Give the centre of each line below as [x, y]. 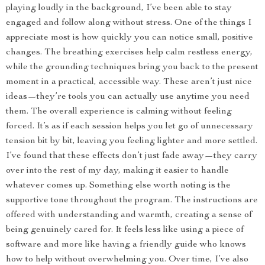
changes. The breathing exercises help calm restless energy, [129, 53]
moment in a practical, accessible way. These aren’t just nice [129, 82]
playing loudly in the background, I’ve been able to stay [119, 8]
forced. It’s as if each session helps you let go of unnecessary [130, 127]
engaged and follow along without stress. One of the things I [129, 23]
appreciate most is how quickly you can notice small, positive [130, 38]
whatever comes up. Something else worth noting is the [118, 186]
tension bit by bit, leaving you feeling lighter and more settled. [132, 141]
